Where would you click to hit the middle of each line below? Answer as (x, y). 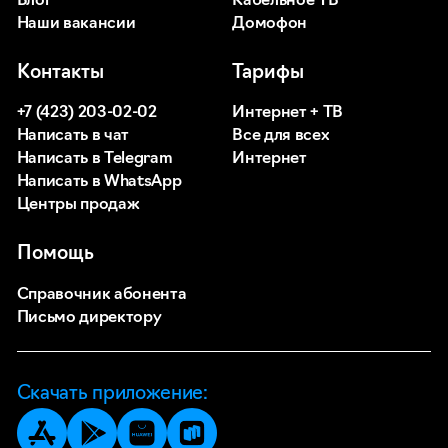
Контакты (60, 73)
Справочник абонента (101, 294)
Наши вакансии (76, 23)
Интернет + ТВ (287, 113)
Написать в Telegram (94, 159)
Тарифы (268, 73)
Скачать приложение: (112, 394)
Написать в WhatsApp (99, 182)
